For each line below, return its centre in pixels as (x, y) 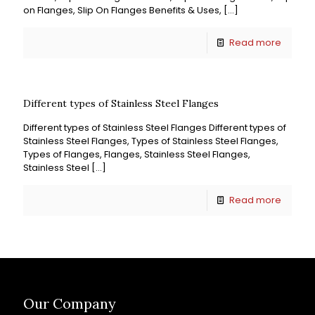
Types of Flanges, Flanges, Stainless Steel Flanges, (137, 154)
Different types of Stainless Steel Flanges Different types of (155, 128)
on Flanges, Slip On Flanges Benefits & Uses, (122, 10)
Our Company (70, 303)
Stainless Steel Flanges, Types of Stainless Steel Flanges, (151, 141)
